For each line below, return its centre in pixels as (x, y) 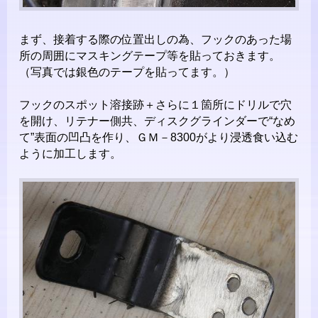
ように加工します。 (71, 153)
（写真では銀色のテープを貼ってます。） (127, 72)
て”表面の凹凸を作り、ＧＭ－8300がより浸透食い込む (159, 137)
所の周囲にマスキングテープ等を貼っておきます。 (150, 55)
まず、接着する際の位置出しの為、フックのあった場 (156, 39)
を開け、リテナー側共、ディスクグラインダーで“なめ (158, 121)
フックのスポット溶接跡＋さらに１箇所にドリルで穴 (156, 104)
